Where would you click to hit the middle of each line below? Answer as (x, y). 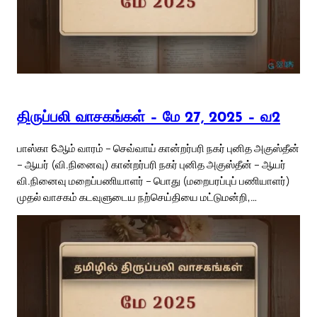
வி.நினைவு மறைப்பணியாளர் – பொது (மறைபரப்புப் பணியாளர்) (154, 180)
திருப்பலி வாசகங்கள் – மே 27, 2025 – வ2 (149, 118)
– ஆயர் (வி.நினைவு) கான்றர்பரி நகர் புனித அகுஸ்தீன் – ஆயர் (151, 164)
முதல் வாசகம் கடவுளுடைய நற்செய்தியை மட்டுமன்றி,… (137, 196)
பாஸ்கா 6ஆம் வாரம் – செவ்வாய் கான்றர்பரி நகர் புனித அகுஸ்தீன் (158, 148)
